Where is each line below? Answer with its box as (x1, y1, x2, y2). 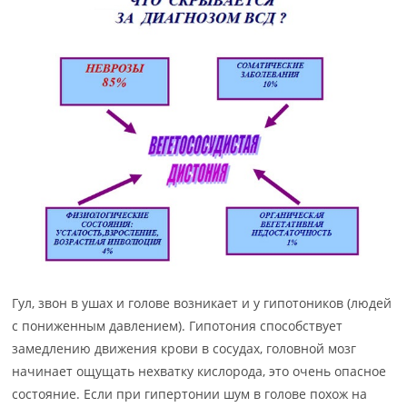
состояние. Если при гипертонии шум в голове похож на (12, 385, 368, 403)
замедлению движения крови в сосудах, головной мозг (12, 340, 357, 358)
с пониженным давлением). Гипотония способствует (12, 317, 343, 335)
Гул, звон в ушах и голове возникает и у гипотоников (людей (12, 294, 392, 313)
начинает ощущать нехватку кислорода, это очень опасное (12, 362, 387, 381)
